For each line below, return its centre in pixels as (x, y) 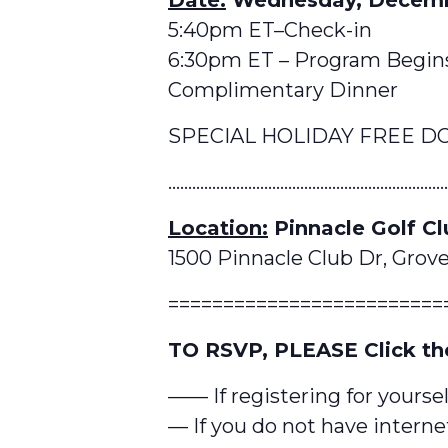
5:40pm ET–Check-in (270, 29)
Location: (218, 227)
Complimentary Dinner (283, 89)
